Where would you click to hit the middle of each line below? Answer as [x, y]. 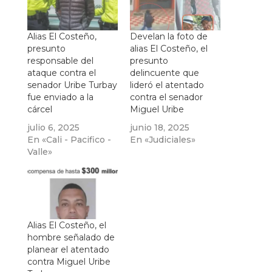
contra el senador [166, 97]
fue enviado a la [60, 97]
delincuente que [164, 73]
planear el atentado [68, 250]
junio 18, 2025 [159, 128]
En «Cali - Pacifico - [69, 140]
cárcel [39, 110]
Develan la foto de [168, 37]
